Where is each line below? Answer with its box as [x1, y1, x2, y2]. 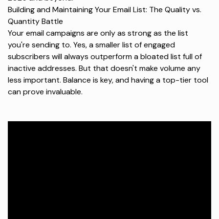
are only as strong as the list [85, 28, 188, 39]
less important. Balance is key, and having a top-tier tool [8, 75, 208, 86]
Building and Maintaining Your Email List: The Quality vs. [8, 4, 201, 15]
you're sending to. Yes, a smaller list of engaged [8, 40, 175, 50]
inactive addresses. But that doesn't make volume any [8, 63, 200, 74]
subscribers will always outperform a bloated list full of [8, 51, 202, 62]
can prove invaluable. [8, 87, 83, 97]
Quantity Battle [8, 16, 63, 27]
